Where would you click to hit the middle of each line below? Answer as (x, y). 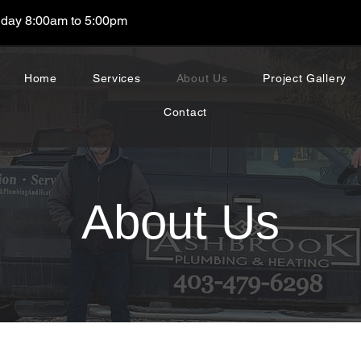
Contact (185, 112)
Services (116, 78)
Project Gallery (305, 78)
